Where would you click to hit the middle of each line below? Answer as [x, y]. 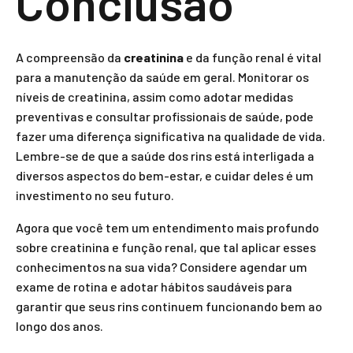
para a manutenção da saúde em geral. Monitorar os [162, 77]
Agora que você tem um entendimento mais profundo [167, 227]
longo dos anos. [59, 326]
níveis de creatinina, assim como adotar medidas [154, 97]
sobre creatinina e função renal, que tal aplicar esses [166, 247]
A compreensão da [70, 57]
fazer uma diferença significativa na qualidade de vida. [171, 136]
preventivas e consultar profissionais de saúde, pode [165, 116]
